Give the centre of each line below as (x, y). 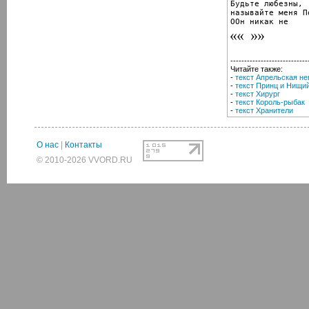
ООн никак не (259, 21)
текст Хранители (264, 110)
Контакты (83, 145)
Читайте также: (257, 69)
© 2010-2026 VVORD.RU (84, 160)
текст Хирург (258, 93)
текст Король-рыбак (270, 102)
